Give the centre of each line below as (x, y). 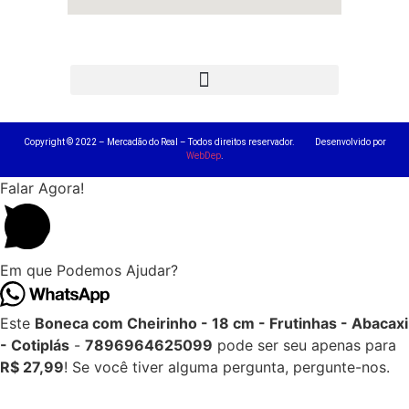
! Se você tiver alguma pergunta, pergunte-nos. (227, 367)
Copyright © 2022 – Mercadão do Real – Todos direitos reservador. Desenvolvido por (204, 142)
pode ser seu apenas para (304, 345)
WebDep (203, 156)
